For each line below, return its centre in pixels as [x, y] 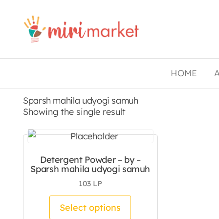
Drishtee [173, 22]
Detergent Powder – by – [90, 160]
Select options [90, 207]
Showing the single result [74, 112]
